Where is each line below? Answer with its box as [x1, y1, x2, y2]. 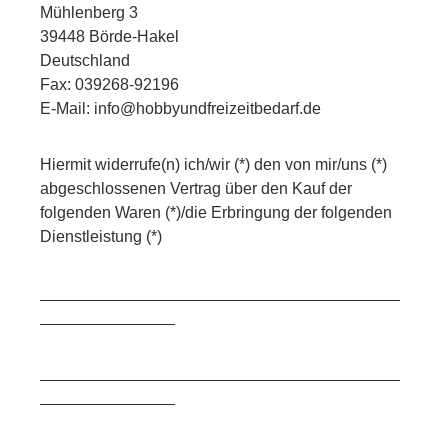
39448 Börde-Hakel [40, 27, 179, 45]
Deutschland [40, 51, 130, 69]
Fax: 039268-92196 [40, 75, 179, 93]
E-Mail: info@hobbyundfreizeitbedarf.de [40, 99, 321, 117]
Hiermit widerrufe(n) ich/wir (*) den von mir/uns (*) [40, 155, 387, 173]
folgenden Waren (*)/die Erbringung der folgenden [40, 203, 392, 221]
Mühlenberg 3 [40, 3, 138, 21]
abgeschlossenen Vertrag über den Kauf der [40, 179, 352, 197]
